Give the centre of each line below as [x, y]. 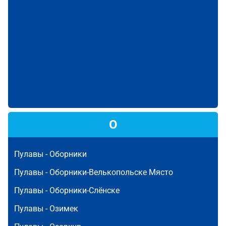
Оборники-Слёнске [84, 190]
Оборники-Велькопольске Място [111, 172]
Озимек [64, 209]
